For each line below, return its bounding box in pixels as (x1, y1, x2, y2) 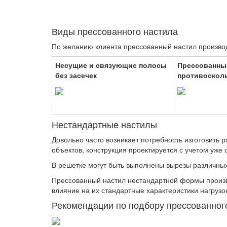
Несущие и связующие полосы (55, 60, 167, 70)
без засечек (55, 70, 97, 80)
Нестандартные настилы (52, 118, 157, 131)
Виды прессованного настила (52, 24, 178, 37)
